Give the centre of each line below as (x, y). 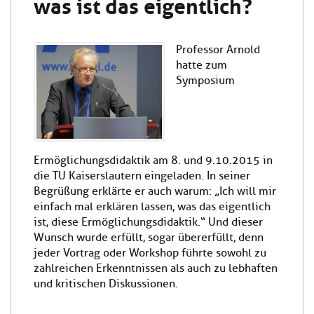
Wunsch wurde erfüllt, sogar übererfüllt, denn (149, 237)
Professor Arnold (218, 49)
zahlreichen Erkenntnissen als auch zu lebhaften (156, 268)
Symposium (205, 80)
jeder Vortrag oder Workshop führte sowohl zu (150, 253)
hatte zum (202, 65)
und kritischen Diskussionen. (106, 284)
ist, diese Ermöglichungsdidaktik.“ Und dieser (148, 222)
